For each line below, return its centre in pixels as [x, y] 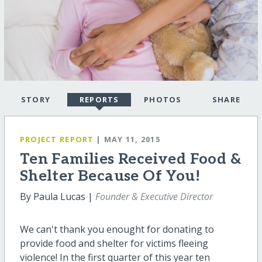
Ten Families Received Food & [130, 159]
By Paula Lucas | [57, 196]
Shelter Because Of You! [110, 176]
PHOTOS [163, 100]
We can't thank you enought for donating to [117, 229]
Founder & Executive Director [154, 196]
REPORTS [99, 100]
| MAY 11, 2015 [128, 139]
